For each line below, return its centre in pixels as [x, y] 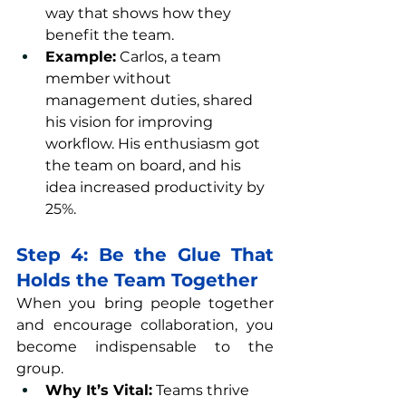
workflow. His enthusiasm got [155, 144]
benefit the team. [110, 35]
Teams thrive [203, 390]
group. [40, 368]
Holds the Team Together [137, 280]
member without [110, 78]
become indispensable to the [145, 347]
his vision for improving [131, 122]
